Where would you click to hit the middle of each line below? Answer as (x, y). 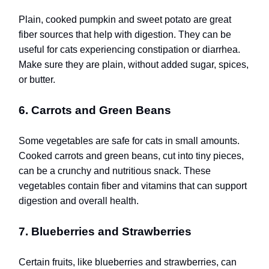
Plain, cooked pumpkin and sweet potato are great (125, 19)
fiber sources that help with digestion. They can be (125, 34)
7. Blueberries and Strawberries (105, 231)
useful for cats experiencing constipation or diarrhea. (129, 49)
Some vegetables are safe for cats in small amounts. (129, 141)
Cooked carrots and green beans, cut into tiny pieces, (131, 156)
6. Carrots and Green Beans (95, 110)
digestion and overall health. (79, 201)
